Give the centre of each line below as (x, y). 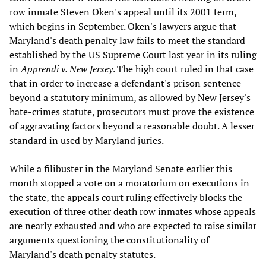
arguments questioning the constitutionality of (109, 240)
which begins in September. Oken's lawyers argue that (123, 26)
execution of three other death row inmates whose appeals (133, 212)
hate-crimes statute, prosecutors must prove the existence (132, 112)
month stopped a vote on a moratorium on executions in (129, 183)
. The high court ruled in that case (183, 69)
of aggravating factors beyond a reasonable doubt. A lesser (132, 126)
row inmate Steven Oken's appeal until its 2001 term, (123, 12)
